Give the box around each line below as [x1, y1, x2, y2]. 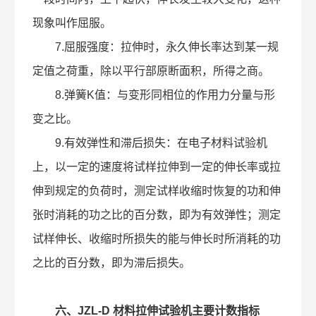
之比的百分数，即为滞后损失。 [32, 257, 191, 269]
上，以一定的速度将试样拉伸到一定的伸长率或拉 [32, 161, 281, 173]
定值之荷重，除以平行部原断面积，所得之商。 [32, 65, 270, 77]
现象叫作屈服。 [32, 17, 112, 29]
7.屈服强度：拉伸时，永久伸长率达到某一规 [32, 41, 279, 53]
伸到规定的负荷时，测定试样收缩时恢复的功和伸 [32, 185, 281, 197]
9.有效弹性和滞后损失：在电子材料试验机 [32, 137, 268, 149]
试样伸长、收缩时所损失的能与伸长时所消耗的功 [32, 233, 281, 245]
